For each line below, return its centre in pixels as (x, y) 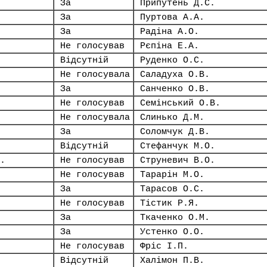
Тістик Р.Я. (170, 203)
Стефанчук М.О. (178, 146)
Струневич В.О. (178, 160)
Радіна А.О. (170, 32)
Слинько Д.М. (172, 117)
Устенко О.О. (172, 232)
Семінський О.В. (180, 103)
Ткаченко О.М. (175, 218)
